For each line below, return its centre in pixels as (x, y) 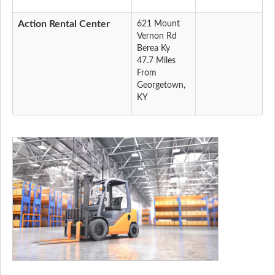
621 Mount (158, 24)
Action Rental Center (64, 24)
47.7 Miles (156, 61)
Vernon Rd (157, 37)
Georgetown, (161, 86)
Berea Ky (153, 49)
